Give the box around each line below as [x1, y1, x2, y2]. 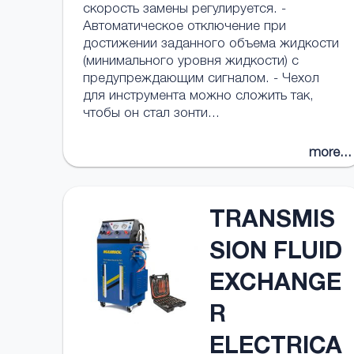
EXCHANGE [209, 273, 341, 297]
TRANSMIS [209, 210, 335, 234]
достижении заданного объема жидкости [83, 38, 339, 51]
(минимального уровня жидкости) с [83, 55, 299, 69]
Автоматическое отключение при [83, 21, 286, 34]
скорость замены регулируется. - [83, 3, 286, 17]
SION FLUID [209, 242, 342, 265]
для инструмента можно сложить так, [83, 90, 314, 104]
